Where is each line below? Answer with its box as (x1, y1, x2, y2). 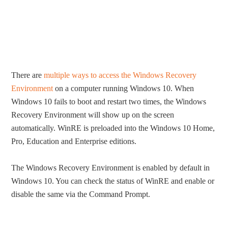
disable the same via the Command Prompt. (11, 189, 151, 198)
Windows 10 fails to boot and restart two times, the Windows (11, 97, 207, 106)
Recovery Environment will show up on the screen (11, 110, 175, 119)
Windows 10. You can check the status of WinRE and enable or (11, 176, 215, 185)
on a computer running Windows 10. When (53, 83, 194, 93)
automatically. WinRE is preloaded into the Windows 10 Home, (11, 123, 215, 132)
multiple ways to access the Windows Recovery (44, 70, 197, 79)
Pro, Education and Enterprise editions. (11, 136, 137, 146)
